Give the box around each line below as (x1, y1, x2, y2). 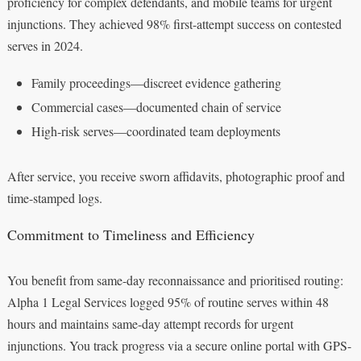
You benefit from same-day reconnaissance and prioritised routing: (6, 271, 343, 288)
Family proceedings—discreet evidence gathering (31, 73, 281, 91)
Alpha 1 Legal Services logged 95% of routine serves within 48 (6, 293, 329, 310)
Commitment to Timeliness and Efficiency (6, 224, 255, 244)
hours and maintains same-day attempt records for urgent (6, 314, 293, 332)
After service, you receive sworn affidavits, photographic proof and (6, 167, 345, 185)
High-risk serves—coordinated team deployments (31, 122, 280, 139)
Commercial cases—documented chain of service (31, 98, 281, 115)
